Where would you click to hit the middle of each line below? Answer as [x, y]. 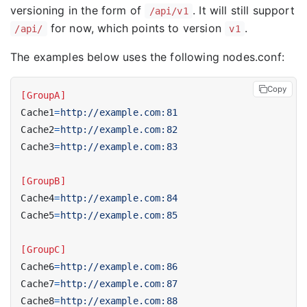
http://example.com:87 [119, 284]
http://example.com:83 [119, 147]
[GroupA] [43, 96]
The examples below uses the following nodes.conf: [147, 57]
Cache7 [38, 284]
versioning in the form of [78, 10]
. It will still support [244, 10]
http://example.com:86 [119, 267]
